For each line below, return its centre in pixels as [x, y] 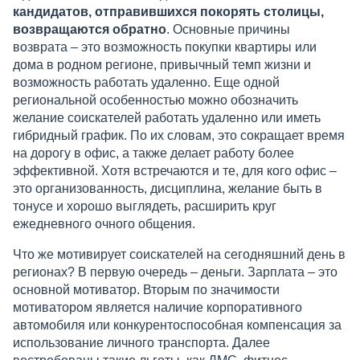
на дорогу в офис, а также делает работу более [153, 153]
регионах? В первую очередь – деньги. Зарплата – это [175, 272]
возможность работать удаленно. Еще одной [146, 82]
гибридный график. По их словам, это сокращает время [179, 135]
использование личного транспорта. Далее [141, 343]
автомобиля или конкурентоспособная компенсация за [177, 325]
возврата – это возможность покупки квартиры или [165, 47]
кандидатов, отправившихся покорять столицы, [168, 12]
